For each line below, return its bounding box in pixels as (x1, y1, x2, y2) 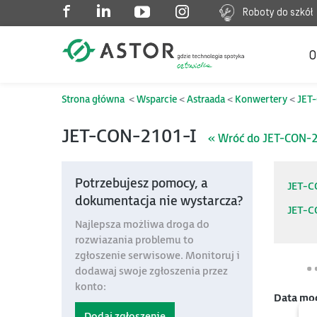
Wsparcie (137, 93, 177, 105)
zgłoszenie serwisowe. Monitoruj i (75, 249, 240, 263)
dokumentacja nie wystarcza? (75, 194, 243, 209)
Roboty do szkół (234, 7, 313, 18)
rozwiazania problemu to (75, 234, 194, 247)
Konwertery (235, 93, 287, 105)
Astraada (187, 93, 225, 105)
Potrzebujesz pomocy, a (75, 176, 208, 191)
